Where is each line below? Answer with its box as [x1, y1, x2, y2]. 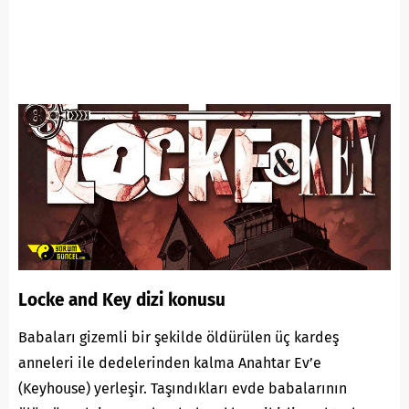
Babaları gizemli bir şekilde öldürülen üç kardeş [18, 328, 339, 346]
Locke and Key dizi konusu [18, 288, 225, 310]
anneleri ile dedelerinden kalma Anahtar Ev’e [18, 353, 321, 372]
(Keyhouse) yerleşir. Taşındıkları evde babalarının [18, 379, 347, 397]
